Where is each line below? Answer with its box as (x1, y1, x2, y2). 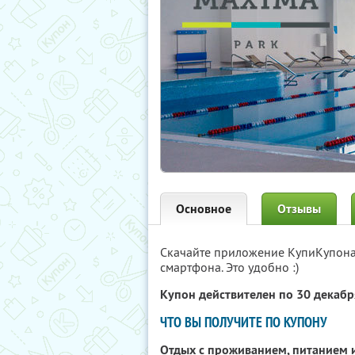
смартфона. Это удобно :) (160, 259, 299, 275)
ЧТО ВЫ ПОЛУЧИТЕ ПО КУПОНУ (160, 313, 327, 331)
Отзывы (277, 200, 321, 217)
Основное (176, 200, 231, 217)
